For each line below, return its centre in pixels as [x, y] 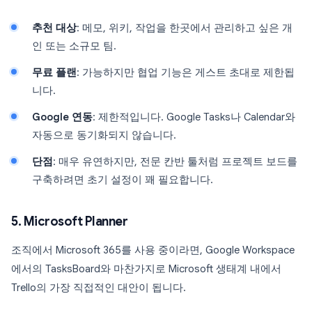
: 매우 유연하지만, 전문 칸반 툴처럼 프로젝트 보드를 [175, 162]
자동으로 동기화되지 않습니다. [104, 135]
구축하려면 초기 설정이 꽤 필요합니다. [123, 180]
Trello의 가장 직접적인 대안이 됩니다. [99, 288]
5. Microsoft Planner [69, 221]
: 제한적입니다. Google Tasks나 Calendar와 [194, 117]
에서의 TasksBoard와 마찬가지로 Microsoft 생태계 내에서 [146, 269]
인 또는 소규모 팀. [74, 46]
